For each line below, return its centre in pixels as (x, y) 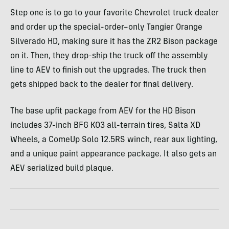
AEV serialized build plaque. (62, 168)
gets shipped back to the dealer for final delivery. (102, 85)
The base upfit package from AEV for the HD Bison (103, 111)
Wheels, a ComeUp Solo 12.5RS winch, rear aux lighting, (114, 140)
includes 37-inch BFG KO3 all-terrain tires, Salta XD (105, 125)
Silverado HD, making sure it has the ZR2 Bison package (114, 42)
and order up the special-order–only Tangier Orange (106, 27)
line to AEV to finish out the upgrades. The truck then (108, 70)
